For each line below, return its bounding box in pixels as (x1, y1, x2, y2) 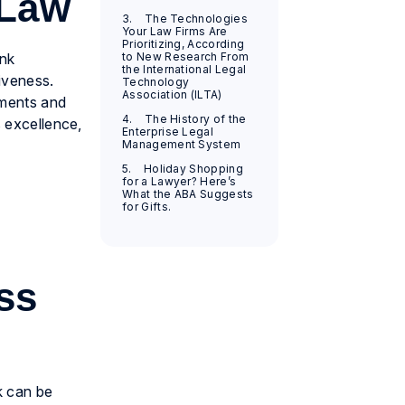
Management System (121, 137, 241, 152)
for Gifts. (121, 200, 172, 214)
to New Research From (121, 50, 250, 64)
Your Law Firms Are (121, 24, 228, 39)
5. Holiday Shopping (121, 162, 243, 176)
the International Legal (121, 62, 247, 77)
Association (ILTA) (121, 88, 222, 102)
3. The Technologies (121, 12, 248, 26)
